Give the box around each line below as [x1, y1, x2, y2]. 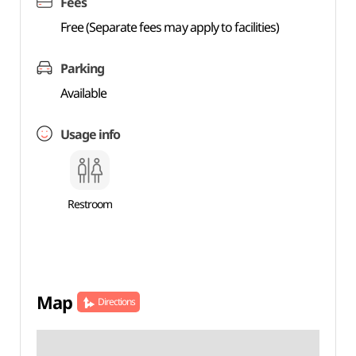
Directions [97, 295, 136, 308]
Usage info [60, 126, 121, 143]
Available [60, 84, 107, 102]
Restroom [67, 196, 112, 211]
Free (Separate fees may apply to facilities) [60, 18, 280, 36]
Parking [60, 60, 104, 77]
